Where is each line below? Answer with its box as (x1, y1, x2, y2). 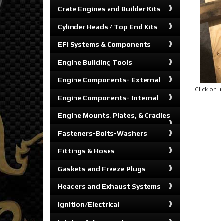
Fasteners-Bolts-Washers (58, 129, 147, 137)
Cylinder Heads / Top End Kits (58, 23, 158, 31)
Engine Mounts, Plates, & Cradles (58, 111, 170, 119)
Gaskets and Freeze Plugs (58, 165, 146, 173)
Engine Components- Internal (58, 94, 158, 102)
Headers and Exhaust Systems (58, 183, 161, 190)
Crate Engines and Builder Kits (58, 5, 161, 13)
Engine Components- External (58, 76, 160, 84)
